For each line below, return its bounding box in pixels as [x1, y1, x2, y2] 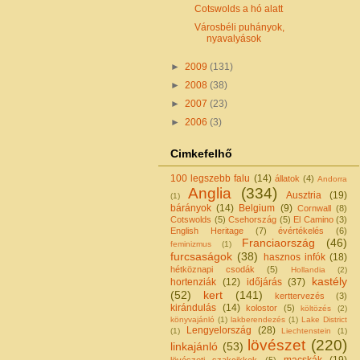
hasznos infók [263, 251, 325, 263]
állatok [274, 173, 300, 183]
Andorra [317, 174, 348, 183]
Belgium [239, 202, 276, 214]
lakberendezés [231, 314, 285, 324]
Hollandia [290, 264, 325, 274]
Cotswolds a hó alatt [194, 3, 283, 15]
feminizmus [170, 239, 211, 248]
